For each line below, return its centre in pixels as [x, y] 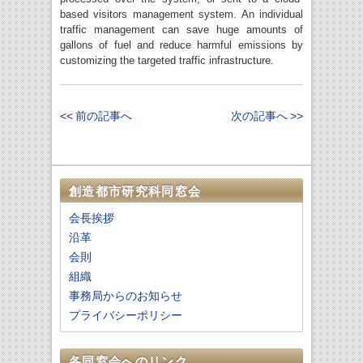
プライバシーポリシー [126, 316]
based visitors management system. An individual [181, 15]
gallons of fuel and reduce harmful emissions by [181, 45]
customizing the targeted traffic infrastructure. [167, 61]
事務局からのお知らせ [126, 296]
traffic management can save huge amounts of [181, 30]
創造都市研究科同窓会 [135, 191]
